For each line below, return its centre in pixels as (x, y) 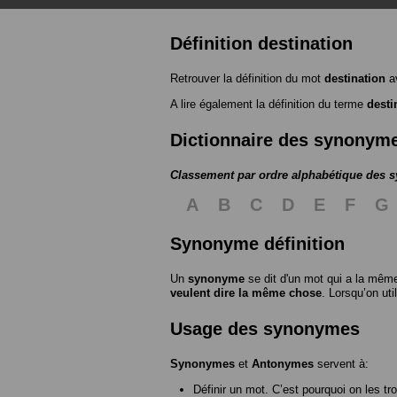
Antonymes (283, 363)
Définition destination (261, 43)
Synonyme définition (257, 243)
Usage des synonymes (265, 328)
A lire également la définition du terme (269, 104)
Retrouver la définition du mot (247, 78)
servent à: (341, 363)
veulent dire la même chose (246, 292)
